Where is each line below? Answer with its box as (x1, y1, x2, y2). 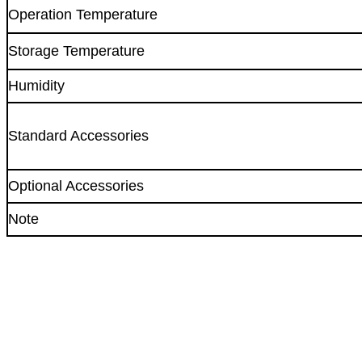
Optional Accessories (8, 177, 144, 194)
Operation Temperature (8, 6, 158, 23)
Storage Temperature (8, 42, 145, 59)
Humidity (8, 77, 65, 94)
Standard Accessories (8, 127, 149, 144)
